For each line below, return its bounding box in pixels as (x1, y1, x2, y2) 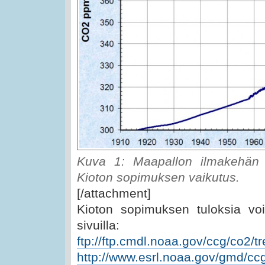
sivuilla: (77, 218, 119, 232)
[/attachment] (77, 186, 151, 200)
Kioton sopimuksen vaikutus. (77, 170, 240, 184)
